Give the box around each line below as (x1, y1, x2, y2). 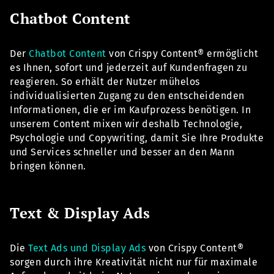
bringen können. (10, 160, 86, 172)
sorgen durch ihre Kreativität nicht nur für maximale (10, 256, 257, 268)
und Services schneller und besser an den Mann (10, 146, 235, 158)
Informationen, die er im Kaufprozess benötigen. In (10, 104, 251, 116)
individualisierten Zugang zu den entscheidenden (10, 90, 245, 102)
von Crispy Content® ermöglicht (106, 48, 258, 60)
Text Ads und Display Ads (28, 242, 146, 254)
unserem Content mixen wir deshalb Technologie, (10, 118, 242, 130)
